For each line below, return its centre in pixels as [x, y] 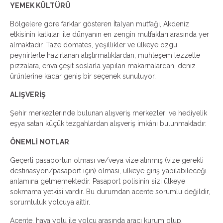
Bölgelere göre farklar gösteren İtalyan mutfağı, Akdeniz [100, 24]
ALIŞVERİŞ [28, 95]
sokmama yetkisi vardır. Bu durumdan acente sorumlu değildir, [110, 192]
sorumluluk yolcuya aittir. [52, 202]
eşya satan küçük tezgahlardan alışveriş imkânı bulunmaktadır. [108, 123]
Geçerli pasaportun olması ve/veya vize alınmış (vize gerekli [107, 160]
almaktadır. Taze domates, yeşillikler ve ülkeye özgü [94, 45]
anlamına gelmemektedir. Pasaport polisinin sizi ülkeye [98, 181]
